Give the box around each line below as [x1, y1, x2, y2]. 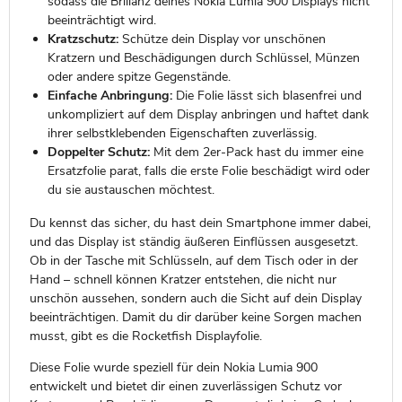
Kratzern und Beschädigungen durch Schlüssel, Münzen [47, 48, 360, 66]
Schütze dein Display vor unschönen [118, 30, 326, 48]
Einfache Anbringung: [47, 86, 172, 104]
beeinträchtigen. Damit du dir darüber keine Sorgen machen [29, 308, 362, 326]
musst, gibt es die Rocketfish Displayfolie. [29, 327, 262, 345]
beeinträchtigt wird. [47, 11, 156, 29]
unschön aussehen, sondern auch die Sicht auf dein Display [29, 289, 362, 307]
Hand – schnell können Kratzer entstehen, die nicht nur [29, 270, 336, 288]
